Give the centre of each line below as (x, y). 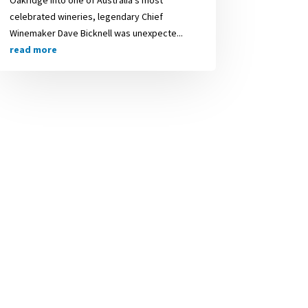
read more (33, 49)
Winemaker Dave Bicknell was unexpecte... (96, 33)
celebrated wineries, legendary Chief (86, 16)
